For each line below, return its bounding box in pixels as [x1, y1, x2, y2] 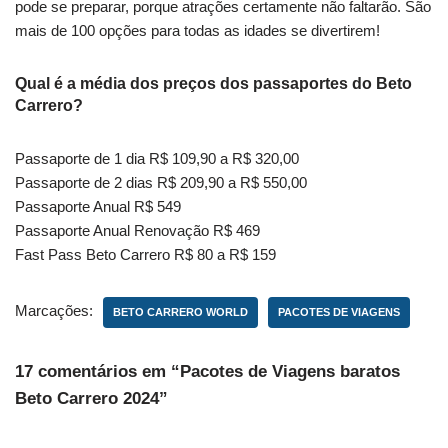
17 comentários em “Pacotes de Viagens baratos [15, 361, 400, 381]
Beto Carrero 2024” [15, 388, 168, 408]
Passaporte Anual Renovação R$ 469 [15, 221, 260, 239]
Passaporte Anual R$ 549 [15, 197, 181, 215]
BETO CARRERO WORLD [113, 305, 248, 318]
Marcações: [15, 301, 93, 319]
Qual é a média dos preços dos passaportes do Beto [15, 74, 412, 92]
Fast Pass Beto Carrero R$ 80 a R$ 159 [15, 245, 276, 263]
